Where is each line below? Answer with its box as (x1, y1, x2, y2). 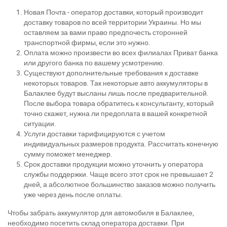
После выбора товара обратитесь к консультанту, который (24, 98, 214, 108)
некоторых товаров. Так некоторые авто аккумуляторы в (24, 78, 208, 88)
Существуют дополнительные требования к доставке (24, 68, 199, 78)
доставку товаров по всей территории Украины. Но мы (24, 17, 201, 27)
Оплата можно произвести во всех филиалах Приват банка (24, 48, 218, 57)
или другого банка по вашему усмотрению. (24, 58, 165, 67)
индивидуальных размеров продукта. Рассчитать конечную (24, 139, 218, 148)
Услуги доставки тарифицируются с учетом (24, 129, 165, 138)
